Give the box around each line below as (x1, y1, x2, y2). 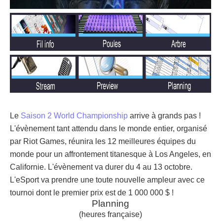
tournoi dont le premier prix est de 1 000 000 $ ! (10, 188, 174, 197)
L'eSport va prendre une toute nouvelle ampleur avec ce (10, 176, 205, 184)
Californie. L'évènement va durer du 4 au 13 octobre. (10, 163, 192, 171)
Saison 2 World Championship (21, 111, 128, 120)
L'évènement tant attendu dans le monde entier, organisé (10, 124, 207, 133)
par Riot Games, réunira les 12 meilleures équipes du (10, 137, 196, 146)
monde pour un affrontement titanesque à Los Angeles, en (10, 150, 211, 158)
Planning (92, 198, 129, 209)
